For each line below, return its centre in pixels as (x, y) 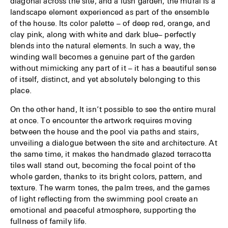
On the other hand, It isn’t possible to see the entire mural (113, 109)
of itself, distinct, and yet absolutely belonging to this (105, 79)
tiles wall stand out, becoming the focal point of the (103, 165)
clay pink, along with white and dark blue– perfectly (103, 34)
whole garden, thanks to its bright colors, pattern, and (106, 176)
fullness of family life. (49, 221)
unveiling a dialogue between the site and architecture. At (114, 143)
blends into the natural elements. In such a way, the (103, 46)
